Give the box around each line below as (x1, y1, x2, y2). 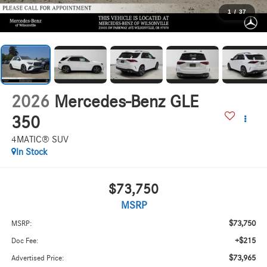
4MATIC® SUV (11, 135, 69, 145)
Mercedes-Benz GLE (54, 93, 198, 111)
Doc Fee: (11, 237, 38, 245)
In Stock (15, 147, 48, 157)
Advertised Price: (11, 254, 64, 262)
